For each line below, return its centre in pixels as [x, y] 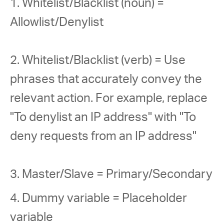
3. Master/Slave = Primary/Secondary [111, 174]
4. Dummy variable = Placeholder [100, 198]
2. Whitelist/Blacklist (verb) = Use [99, 60]
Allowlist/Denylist [57, 22]
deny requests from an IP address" [103, 136]
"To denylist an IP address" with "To [104, 117]
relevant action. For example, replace [110, 98]
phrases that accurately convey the [107, 79]
